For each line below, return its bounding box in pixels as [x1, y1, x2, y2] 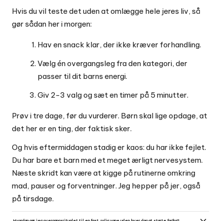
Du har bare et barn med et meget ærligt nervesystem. [12, 155, 203, 165]
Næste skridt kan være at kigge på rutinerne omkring [12, 168, 195, 178]
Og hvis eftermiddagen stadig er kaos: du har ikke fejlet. [12, 143, 206, 152]
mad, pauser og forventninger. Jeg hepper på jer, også [12, 181, 200, 191]
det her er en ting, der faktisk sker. [12, 124, 132, 134]
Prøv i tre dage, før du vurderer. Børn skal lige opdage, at [12, 111, 207, 121]
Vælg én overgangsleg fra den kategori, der [37, 59, 187, 69]
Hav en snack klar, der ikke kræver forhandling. [37, 40, 201, 50]
